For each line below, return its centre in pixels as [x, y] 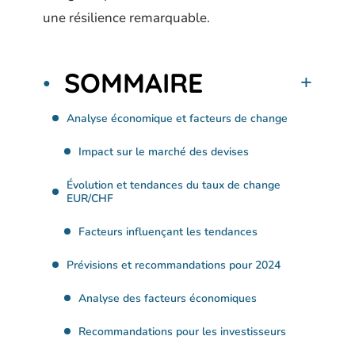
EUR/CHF [90, 198]
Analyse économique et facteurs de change [177, 118]
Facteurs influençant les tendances [168, 231]
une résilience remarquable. [126, 18]
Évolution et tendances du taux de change [174, 185]
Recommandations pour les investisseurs [182, 331]
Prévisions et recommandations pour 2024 [174, 265]
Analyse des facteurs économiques [168, 298]
